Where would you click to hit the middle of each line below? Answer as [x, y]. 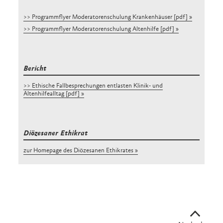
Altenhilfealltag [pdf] [52, 94]
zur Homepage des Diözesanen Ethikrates [79, 151]
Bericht [35, 69]
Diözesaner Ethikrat [56, 133]
